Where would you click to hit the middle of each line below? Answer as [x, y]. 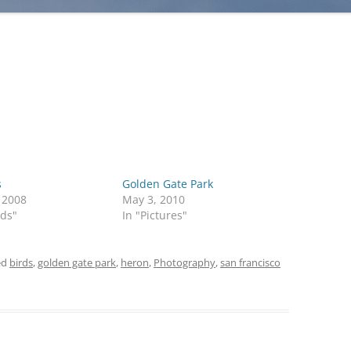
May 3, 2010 [154, 199]
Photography [185, 262]
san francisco [250, 262]
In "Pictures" [155, 215]
